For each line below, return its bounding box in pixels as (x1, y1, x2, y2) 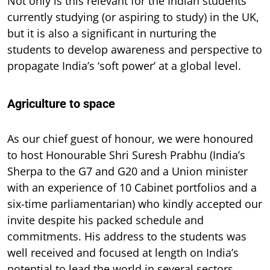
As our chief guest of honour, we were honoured (7, 131, 253, 146)
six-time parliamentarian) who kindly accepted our (7, 196, 262, 211)
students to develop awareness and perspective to (7, 42, 262, 57)
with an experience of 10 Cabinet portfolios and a (7, 180, 257, 195)
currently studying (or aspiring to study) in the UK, (7, 9, 259, 24)
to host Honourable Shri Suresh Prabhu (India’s (7, 147, 245, 162)
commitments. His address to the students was (7, 228, 246, 243)
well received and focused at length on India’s (7, 245, 239, 260)
